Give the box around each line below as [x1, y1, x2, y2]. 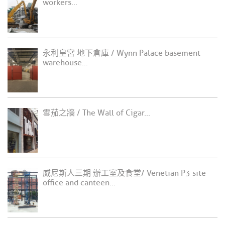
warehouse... [43, 57, 88, 68]
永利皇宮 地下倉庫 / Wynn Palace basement [43, 48, 200, 58]
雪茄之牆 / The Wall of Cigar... [43, 108, 150, 119]
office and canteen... [43, 177, 116, 188]
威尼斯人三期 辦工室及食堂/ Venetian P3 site [43, 168, 206, 178]
